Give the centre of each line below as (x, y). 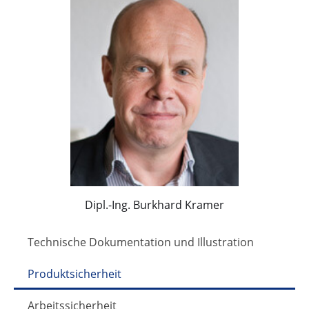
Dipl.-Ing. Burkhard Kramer (154, 205)
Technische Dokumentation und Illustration (141, 242)
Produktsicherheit (74, 274)
